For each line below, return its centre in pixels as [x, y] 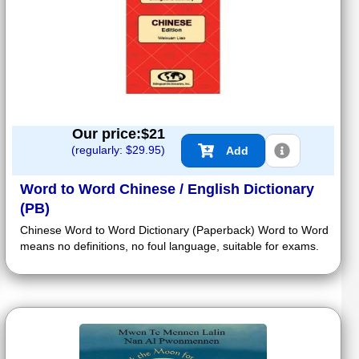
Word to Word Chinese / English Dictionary [167, 190]
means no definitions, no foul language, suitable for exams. [169, 246]
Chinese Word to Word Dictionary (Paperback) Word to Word [174, 230]
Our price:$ [111, 134]
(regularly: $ [102, 150]
